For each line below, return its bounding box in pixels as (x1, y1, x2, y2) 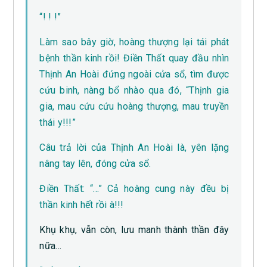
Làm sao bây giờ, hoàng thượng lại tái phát (39, 36, 229, 48)
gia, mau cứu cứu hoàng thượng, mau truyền (39, 101, 229, 113)
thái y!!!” (39, 117, 76, 129)
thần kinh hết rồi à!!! (39, 199, 124, 211)
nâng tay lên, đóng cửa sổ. (39, 158, 151, 170)
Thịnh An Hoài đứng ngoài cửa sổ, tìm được (39, 69, 229, 80)
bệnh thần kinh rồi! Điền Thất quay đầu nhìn (39, 52, 229, 64)
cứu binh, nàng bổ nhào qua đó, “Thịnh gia (39, 85, 229, 97)
